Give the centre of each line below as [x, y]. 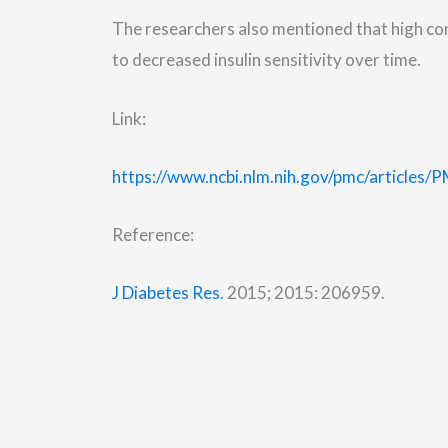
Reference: [153, 234]
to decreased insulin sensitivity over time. [266, 60]
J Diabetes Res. [168, 293]
